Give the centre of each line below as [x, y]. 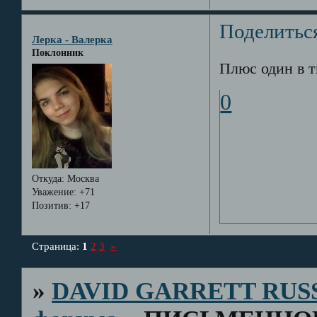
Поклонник [57, 53]
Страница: [57, 246]
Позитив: [51, 205]
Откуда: [48, 178]
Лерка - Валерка [72, 40]
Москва [81, 178]
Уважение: [54, 192]
